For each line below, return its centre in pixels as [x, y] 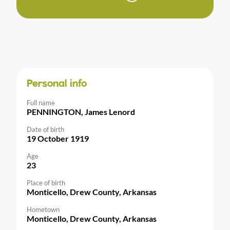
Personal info [57, 84]
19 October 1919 [58, 139]
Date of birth [45, 130]
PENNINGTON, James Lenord [81, 112]
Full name [41, 103]
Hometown [43, 210]
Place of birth [46, 183]
